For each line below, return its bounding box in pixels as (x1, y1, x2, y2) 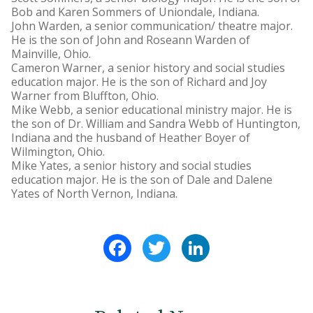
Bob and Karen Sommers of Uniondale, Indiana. (11, 4, 259, 20)
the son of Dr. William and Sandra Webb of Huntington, (11, 116, 300, 131)
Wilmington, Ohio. (11, 144, 105, 159)
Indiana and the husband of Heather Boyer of (11, 130, 250, 145)
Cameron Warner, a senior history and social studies (11, 60, 285, 75)
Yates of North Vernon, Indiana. (11, 186, 177, 201)
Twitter (170, 232, 213, 247)
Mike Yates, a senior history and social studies (11, 158, 252, 173)
